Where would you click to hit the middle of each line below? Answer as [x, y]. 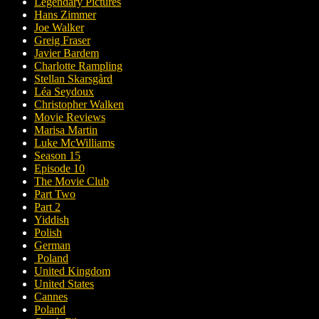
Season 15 [57, 155]
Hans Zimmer [65, 14]
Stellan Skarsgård [73, 78]
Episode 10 [59, 168]
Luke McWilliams [74, 142]
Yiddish [52, 219]
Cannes [51, 296]
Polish [48, 232]
